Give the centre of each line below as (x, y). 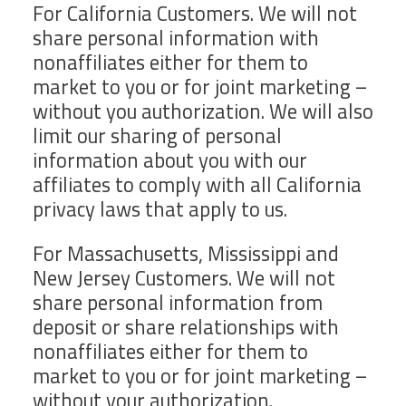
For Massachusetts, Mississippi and (186, 254)
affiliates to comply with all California (197, 184)
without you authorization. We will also (203, 111)
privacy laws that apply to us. (160, 209)
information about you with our (170, 160)
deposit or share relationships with (186, 328)
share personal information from (178, 303)
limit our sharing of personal (157, 135)
